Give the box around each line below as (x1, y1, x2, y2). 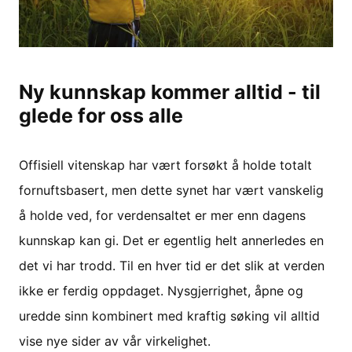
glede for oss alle (19, 103, 183, 127)
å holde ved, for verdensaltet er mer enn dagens (19, 207, 306, 223)
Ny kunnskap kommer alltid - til (19, 79, 321, 104)
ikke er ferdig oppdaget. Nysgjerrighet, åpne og (19, 282, 303, 299)
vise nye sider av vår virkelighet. (19, 332, 211, 349)
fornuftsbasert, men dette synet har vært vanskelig (19, 181, 324, 198)
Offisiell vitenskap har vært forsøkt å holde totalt (19, 156, 312, 173)
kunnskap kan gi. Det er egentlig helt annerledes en (19, 232, 324, 248)
